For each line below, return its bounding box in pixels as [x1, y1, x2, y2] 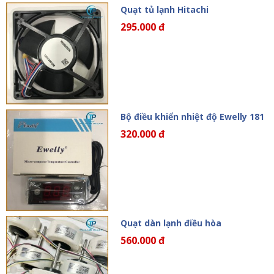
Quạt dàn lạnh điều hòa [120, 217, 221, 229]
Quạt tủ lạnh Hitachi [120, 4, 209, 16]
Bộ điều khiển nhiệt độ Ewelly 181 [120, 110, 264, 122]
